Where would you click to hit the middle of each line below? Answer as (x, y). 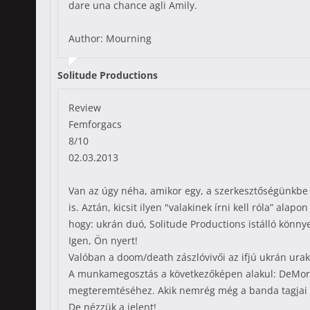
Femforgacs (95, 124)
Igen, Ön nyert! (103, 240)
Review (85, 108)
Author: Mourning (110, 38)
